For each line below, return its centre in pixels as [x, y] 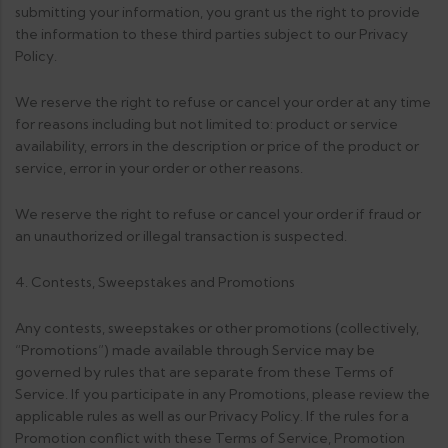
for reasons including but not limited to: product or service [206, 124]
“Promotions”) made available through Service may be [195, 350]
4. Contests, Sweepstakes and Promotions [155, 282]
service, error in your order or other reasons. [159, 168]
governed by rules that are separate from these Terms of [204, 372]
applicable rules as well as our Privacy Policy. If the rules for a [212, 416]
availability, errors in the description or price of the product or [217, 146]
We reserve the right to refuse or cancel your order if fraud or [218, 214]
